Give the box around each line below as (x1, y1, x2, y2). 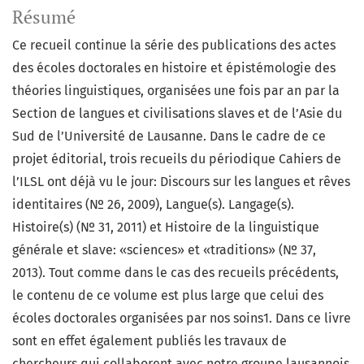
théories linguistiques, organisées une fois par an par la (12, 83, 340, 99)
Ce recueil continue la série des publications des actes (12, 37, 336, 54)
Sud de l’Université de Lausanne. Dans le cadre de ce (12, 128, 326, 145)
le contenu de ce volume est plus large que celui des (12, 288, 323, 304)
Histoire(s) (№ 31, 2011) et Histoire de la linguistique (12, 219, 319, 236)
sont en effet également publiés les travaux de (12, 333, 287, 349)
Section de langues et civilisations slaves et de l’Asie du (12, 106, 342, 122)
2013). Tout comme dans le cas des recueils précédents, (12, 265, 339, 281)
